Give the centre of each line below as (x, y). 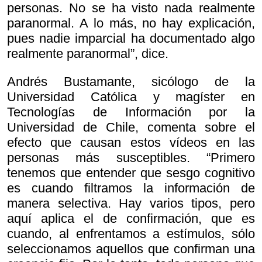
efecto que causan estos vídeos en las (131, 143)
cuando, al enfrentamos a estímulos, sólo (131, 234)
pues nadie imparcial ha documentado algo (131, 39)
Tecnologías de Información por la (131, 112)
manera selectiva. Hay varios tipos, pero (131, 204)
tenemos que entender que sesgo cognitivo (131, 173)
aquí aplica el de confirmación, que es (131, 219)
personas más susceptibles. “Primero (131, 158)
